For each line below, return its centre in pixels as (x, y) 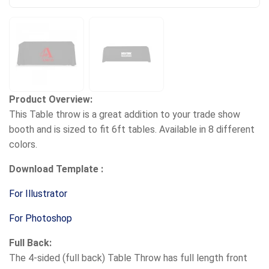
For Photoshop (41, 218)
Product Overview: (51, 99)
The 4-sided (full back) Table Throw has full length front (128, 258)
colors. (23, 144)
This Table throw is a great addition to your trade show (125, 114)
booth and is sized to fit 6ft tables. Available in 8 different (132, 129)
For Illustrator (38, 193)
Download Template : (56, 169)
